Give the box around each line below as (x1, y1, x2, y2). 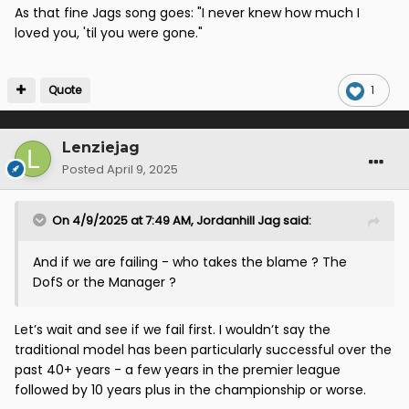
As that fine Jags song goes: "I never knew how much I (15, 3, 360, 22)
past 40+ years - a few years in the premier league (15, 360, 341, 379)
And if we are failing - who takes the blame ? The (33, 252, 347, 271)
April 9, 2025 (107, 160, 178, 178)
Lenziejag (62, 138, 140, 156)
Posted (62, 160, 107, 178)
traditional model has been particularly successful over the (15, 340, 392, 359)
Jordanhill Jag (196, 211, 280, 229)
